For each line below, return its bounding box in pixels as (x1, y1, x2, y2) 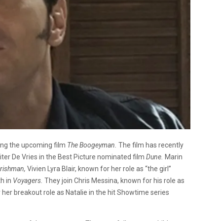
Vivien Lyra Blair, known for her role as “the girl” (26, 164, 171, 173)
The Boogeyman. (67, 141, 118, 149)
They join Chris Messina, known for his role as (44, 176, 184, 184)
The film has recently (118, 141, 184, 149)
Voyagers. (13, 176, 44, 184)
